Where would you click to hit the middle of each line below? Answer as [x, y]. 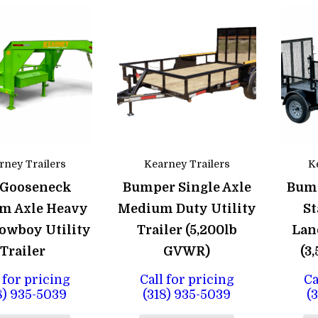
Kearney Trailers [187, 164]
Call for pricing [187, 279]
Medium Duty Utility [187, 209]
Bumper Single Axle [187, 188]
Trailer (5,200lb [187, 230]
